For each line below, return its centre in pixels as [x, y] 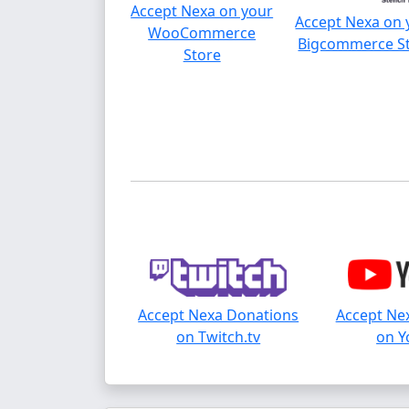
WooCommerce [202, 33]
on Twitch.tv [219, 337]
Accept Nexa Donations [219, 315]
